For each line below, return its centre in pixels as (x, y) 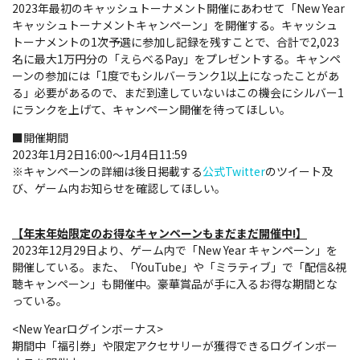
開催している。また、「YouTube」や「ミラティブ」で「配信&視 (179, 266)
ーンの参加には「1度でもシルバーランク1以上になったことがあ (176, 75)
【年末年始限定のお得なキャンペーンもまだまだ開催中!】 (160, 233)
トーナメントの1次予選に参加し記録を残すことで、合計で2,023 (176, 41)
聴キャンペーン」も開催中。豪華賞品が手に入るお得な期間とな (175, 283)
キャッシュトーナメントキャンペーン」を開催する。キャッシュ (175, 25)
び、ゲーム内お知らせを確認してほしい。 (119, 188)
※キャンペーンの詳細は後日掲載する (107, 171)
